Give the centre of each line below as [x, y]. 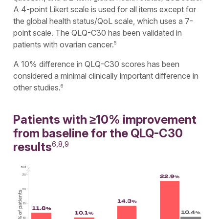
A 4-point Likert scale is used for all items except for [105, 10]
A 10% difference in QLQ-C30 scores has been [97, 64]
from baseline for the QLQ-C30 [98, 133]
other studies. [37, 88]
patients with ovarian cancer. [64, 45]
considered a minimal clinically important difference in [106, 76]
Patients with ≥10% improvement [105, 120]
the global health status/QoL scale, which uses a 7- [103, 21]
